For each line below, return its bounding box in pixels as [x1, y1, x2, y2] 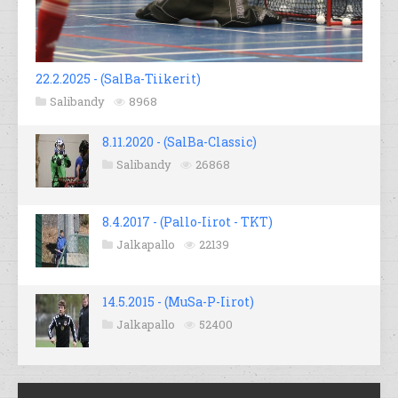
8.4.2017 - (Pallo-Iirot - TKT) [102, 213, 273, 231]
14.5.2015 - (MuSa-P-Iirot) [102, 293, 254, 311]
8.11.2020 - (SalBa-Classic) [102, 133, 257, 151]
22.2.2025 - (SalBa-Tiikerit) [36, 70, 201, 88]
